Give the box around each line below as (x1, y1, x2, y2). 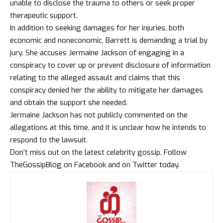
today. (157, 159, 180, 170)
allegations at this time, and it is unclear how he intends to (10, 122, 206, 132)
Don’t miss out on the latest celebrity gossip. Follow (10, 147, 187, 157)
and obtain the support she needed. (10, 97, 127, 108)
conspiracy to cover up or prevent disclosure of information (10, 60, 211, 70)
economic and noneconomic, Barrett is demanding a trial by (10, 35, 208, 45)
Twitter (132, 159, 157, 170)
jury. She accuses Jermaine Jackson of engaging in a (10, 47, 184, 58)
